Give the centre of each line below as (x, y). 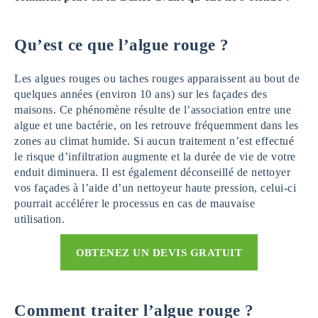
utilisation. (39, 219)
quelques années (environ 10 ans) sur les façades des (141, 94)
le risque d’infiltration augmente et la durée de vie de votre (155, 157)
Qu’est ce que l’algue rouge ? (122, 45)
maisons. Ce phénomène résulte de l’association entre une (153, 110)
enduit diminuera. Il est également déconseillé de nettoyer (152, 172)
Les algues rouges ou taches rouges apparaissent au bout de (157, 78)
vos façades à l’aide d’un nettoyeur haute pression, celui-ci (155, 188)
